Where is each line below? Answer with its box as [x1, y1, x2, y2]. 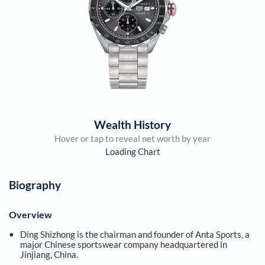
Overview [9, 209, 52, 221]
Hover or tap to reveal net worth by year [54, 132, 211, 144]
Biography [9, 178, 61, 192]
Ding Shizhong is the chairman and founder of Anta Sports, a [20, 229, 250, 240]
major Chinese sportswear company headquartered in [20, 239, 227, 250]
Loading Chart [105, 146, 160, 157]
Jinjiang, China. [20, 249, 78, 260]
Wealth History [94, 117, 171, 131]
